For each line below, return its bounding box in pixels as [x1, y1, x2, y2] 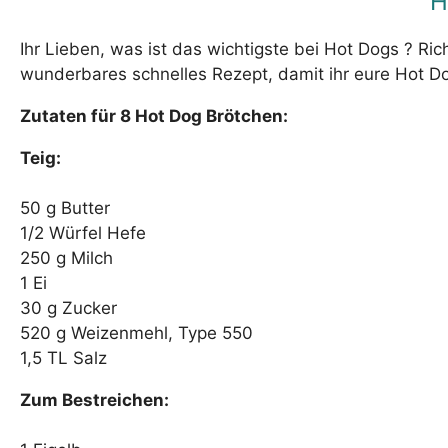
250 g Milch [20, 248, 113, 269]
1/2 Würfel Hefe [20, 223, 146, 244]
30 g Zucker [20, 298, 117, 319]
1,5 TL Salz [20, 348, 107, 369]
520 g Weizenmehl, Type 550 [20, 323, 253, 344]
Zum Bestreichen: [20, 390, 169, 411]
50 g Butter [20, 198, 110, 219]
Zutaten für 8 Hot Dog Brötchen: [20, 106, 288, 127]
